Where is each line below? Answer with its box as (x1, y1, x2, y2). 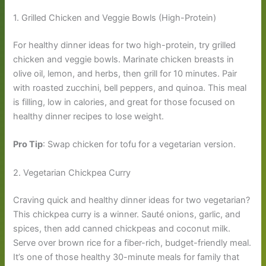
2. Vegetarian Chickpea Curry (13, 167, 131, 178)
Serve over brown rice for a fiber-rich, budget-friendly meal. (13, 237, 252, 248)
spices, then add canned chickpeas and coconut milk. (13, 223, 231, 234)
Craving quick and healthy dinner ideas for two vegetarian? (13, 194, 251, 205)
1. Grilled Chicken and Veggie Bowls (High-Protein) (13, 12, 217, 24)
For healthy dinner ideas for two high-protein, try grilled (13, 40, 236, 51)
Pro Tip (13, 139, 43, 150)
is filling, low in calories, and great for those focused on (13, 97, 236, 108)
